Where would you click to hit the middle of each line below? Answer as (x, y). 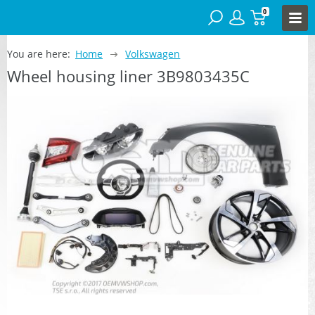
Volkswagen (153, 53)
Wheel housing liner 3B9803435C (128, 76)
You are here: (39, 53)
